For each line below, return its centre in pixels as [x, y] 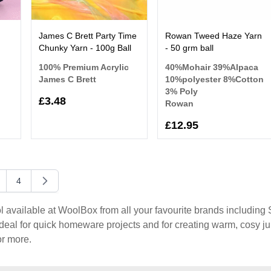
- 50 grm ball [190, 48]
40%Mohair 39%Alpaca [212, 67]
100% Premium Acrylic [83, 67]
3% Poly [182, 91]
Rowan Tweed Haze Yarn [214, 36]
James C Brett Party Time [87, 36]
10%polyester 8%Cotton [215, 79]
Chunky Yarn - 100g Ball [85, 48]
